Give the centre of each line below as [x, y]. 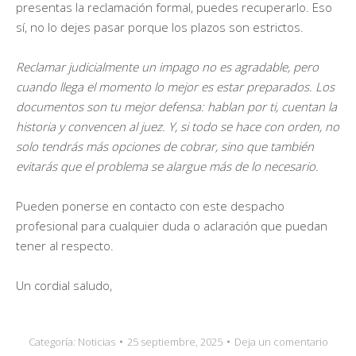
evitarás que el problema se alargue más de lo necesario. [167, 166]
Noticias [96, 341]
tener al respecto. [65, 245]
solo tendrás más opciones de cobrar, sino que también [165, 146]
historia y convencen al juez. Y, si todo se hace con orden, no [178, 126]
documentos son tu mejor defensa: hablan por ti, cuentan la [176, 106]
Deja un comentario [281, 341]
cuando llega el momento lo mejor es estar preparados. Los [175, 86]
